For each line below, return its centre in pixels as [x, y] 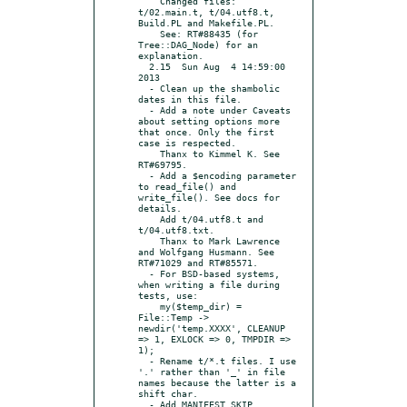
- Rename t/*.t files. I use [144, 360]
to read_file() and [187, 186]
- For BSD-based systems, [144, 273]
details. [160, 208]
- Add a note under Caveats [144, 109]
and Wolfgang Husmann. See [206, 251]
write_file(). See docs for [209, 197]
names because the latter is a [217, 382]
